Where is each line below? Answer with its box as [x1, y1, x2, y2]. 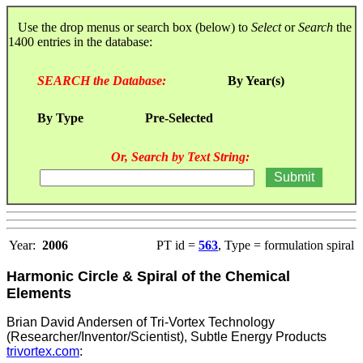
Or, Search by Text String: [110, 149, 250, 164]
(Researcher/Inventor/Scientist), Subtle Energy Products [6, 329, 327, 344]
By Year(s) [228, 73, 284, 88]
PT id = [156, 237, 199, 252]
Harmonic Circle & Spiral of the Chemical [6, 267, 290, 284]
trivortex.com [6, 344, 79, 358]
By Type [37, 110, 83, 125]
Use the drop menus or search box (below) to [8, 19, 251, 34]
